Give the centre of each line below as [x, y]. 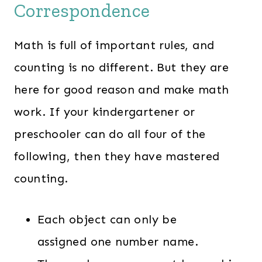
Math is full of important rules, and [114, 45]
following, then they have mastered [117, 156]
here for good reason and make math [122, 90]
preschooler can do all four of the [110, 134]
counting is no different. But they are [122, 68]
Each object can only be [107, 220]
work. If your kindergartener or [105, 112]
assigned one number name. [118, 242]
